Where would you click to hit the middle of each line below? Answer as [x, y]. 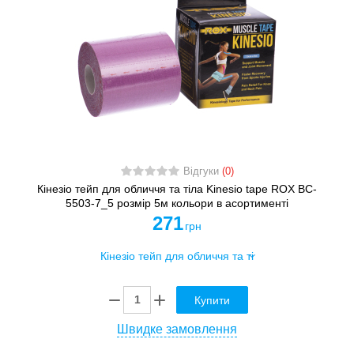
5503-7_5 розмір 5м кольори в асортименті [177, 203]
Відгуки [202, 171]
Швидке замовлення [177, 329]
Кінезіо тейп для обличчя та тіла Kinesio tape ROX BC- [177, 188]
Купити [212, 300]
